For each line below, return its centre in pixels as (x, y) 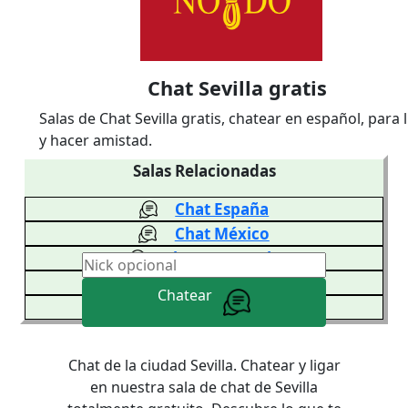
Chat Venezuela (222, 258)
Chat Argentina (222, 307)
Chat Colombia (222, 283)
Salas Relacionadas (204, 171)
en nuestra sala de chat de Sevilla (204, 388)
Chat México (222, 234)
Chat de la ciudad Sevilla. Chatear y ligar (204, 366)
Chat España (222, 209)
